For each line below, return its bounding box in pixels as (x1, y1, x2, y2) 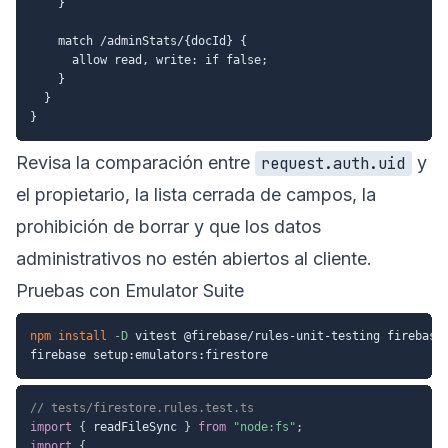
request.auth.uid (261, 152, 406, 174)
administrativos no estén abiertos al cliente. (16, 247, 372, 269)
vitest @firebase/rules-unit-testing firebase (128, 328, 443, 343)
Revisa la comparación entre (16, 151, 255, 173)
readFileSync (86, 419, 184, 434)
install (58, 328, 107, 343)
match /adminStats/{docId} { (30, 33, 247, 48)
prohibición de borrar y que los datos (16, 215, 321, 237)
